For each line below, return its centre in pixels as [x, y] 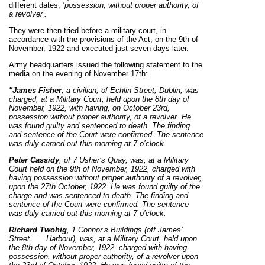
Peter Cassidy [34, 160]
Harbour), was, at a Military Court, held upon [122, 239]
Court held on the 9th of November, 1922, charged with [102, 169]
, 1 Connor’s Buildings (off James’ [125, 230]
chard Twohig [42, 230]
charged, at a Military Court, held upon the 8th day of [99, 99]
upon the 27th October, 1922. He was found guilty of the [104, 187]
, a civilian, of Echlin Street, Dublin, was [130, 90]
